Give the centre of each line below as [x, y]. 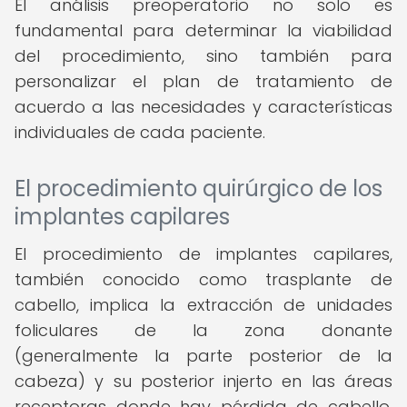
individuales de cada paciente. [140, 132]
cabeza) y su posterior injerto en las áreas [203, 381]
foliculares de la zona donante [203, 330]
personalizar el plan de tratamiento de [203, 81]
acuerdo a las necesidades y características [203, 107]
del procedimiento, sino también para [203, 56]
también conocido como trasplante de [203, 279]
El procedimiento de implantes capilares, [203, 254]
